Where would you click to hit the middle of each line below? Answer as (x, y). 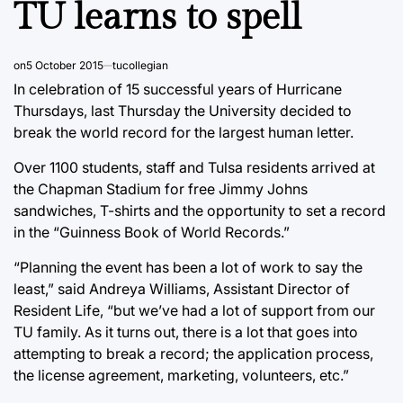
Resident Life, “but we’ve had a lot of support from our (194, 310)
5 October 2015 (65, 65)
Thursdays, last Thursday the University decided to (183, 110)
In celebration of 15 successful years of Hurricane (178, 89)
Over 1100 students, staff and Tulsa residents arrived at (194, 167)
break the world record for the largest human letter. (184, 132)
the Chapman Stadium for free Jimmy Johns (161, 188)
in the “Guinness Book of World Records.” (152, 232)
